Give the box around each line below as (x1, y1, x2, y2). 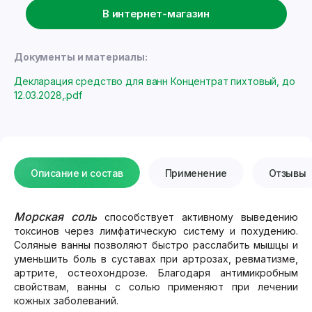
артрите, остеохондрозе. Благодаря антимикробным (14, 267, 298, 279)
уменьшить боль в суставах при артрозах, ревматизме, (14, 253, 298, 265)
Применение (164, 167, 227, 179)
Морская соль (14, 210, 97, 224)
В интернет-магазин (102, 7, 210, 20)
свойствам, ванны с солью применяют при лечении (14, 281, 298, 292)
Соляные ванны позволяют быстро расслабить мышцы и (14, 239, 298, 251)
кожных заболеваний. (14, 295, 118, 306)
